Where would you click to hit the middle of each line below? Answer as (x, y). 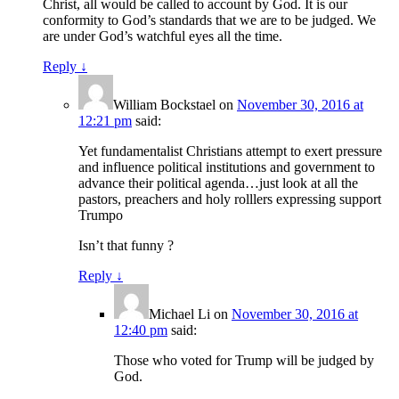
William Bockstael (164, 105)
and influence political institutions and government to (227, 167)
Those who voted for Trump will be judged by (244, 361)
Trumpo (101, 216)
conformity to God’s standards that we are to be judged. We (209, 20)
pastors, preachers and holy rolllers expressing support (230, 199)
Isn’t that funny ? (126, 246)
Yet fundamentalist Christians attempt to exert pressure (230, 151)
